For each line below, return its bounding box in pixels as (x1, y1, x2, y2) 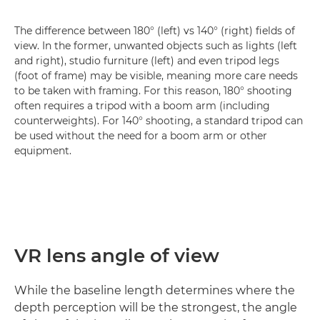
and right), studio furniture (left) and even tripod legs (14, 54, 279, 68)
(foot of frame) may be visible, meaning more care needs (14, 69, 298, 83)
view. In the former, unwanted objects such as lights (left (14, 39, 297, 53)
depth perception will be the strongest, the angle (14, 301, 297, 315)
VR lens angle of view (14, 244, 219, 268)
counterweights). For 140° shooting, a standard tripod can (14, 114, 303, 128)
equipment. (14, 144, 71, 158)
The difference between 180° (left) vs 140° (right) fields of (14, 24, 295, 38)
